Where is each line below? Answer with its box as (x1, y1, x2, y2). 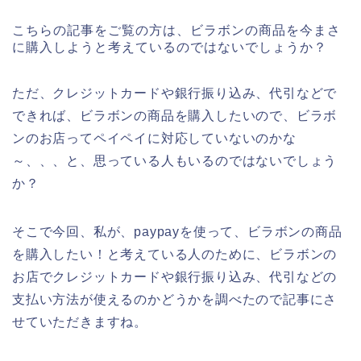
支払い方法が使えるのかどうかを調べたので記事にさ (12, 293, 338, 307)
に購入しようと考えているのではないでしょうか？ (12, 40, 327, 55)
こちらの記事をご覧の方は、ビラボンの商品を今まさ (12, 23, 341, 38)
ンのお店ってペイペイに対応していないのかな (12, 131, 297, 146)
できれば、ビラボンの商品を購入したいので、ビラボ (12, 109, 338, 123)
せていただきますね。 (12, 315, 148, 330)
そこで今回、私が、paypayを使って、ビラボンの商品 (12, 225, 342, 239)
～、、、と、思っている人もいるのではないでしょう (12, 154, 338, 168)
